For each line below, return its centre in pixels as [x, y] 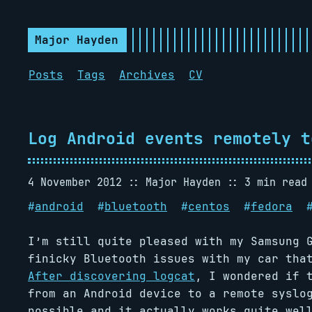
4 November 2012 [75, 182]
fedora [272, 206]
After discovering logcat [111, 276]
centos [209, 206]
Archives [147, 75]
